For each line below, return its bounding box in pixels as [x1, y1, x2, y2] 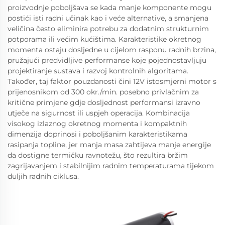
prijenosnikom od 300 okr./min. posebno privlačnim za [8, 87, 199, 96]
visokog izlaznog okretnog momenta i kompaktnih [8, 119, 187, 128]
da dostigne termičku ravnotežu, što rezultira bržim [8, 151, 188, 160]
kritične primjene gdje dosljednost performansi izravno [8, 98, 200, 107]
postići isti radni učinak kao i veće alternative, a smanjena [8, 14, 208, 23]
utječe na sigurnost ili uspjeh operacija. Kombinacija [8, 108, 190, 118]
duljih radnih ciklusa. [8, 172, 79, 181]
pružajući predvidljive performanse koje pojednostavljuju [8, 56, 206, 65]
